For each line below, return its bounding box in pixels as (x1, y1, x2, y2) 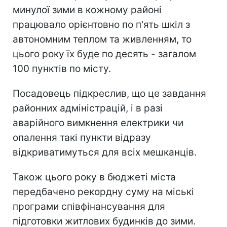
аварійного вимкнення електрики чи (13, 117, 183, 129)
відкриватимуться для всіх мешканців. (13, 146, 197, 158)
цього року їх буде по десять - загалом (13, 48, 196, 60)
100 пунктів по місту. (13, 62, 111, 74)
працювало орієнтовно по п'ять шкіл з (13, 18, 190, 30)
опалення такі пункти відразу (13, 131, 151, 143)
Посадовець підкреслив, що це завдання (13, 87, 206, 99)
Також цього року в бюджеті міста (13, 171, 176, 183)
